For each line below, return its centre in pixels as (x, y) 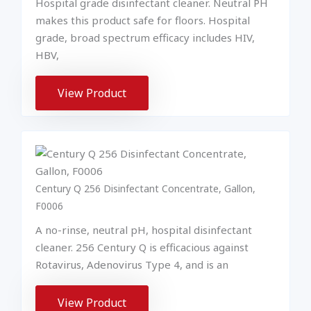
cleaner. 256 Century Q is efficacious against (142, 247)
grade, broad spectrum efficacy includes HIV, (145, 38)
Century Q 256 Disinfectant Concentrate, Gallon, (145, 189)
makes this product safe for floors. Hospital (143, 20)
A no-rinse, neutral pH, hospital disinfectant (144, 230)
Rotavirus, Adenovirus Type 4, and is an (132, 265)
